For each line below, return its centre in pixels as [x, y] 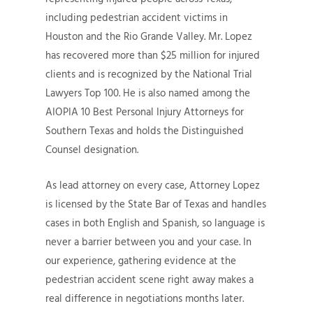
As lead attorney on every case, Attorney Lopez [153, 185]
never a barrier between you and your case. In [148, 242]
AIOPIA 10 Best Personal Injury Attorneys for [145, 112]
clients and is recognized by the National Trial [149, 74]
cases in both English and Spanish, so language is [155, 223]
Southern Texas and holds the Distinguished [145, 131]
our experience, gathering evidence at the [141, 261]
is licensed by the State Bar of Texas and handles [156, 204]
